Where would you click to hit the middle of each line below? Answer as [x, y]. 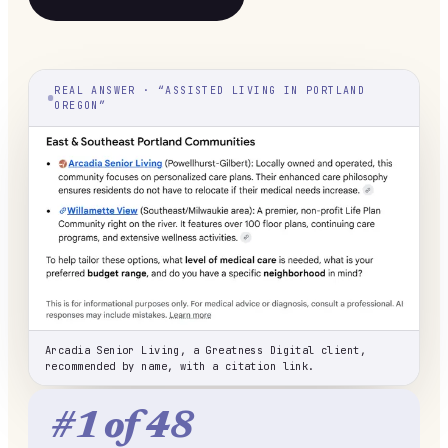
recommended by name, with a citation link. [180, 365]
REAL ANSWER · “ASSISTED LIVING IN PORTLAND [210, 90]
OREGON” [80, 105]
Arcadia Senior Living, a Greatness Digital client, [206, 349]
